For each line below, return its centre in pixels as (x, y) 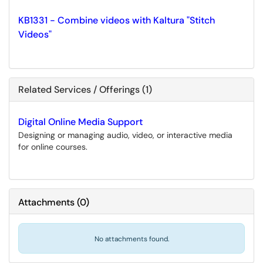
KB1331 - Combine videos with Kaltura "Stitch (117, 20)
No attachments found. (131, 239)
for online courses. (53, 147)
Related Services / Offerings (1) (85, 90)
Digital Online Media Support (80, 122)
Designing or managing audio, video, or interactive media (125, 135)
